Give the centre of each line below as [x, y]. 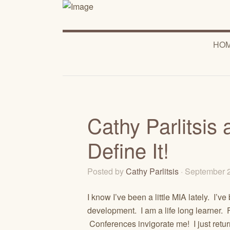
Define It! [128, 150]
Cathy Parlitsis [152, 171]
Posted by [107, 171]
